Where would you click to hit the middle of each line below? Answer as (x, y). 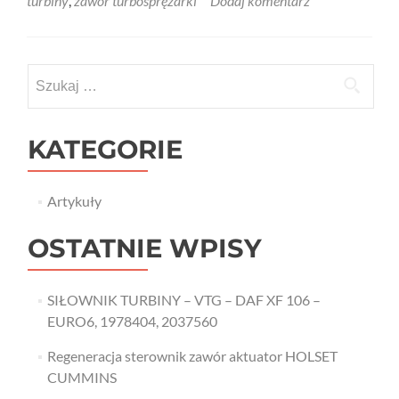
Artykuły (74, 200)
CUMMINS (81, 377)
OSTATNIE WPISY (145, 248)
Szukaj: (48, 73)
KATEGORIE (105, 149)
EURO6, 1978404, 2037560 (132, 321)
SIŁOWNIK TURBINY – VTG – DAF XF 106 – (183, 299)
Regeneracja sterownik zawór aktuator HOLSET (192, 355)
